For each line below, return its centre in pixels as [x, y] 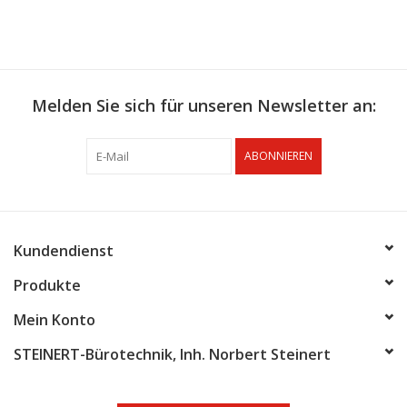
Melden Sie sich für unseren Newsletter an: [203, 105]
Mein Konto [55, 319]
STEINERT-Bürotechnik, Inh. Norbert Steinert [172, 354]
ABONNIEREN [278, 155]
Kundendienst [64, 250]
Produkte [47, 285]
